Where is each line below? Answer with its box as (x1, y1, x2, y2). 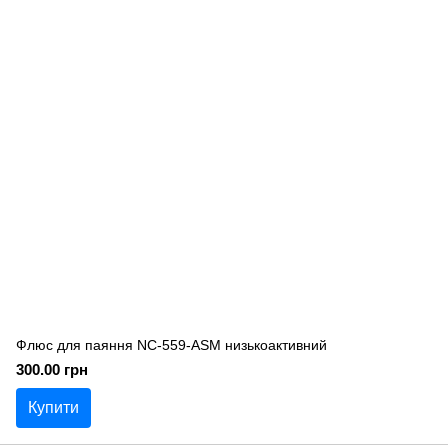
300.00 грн (16, 361, 88, 378)
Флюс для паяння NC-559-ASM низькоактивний (16, 337, 327, 353)
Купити (28, 399, 79, 416)
